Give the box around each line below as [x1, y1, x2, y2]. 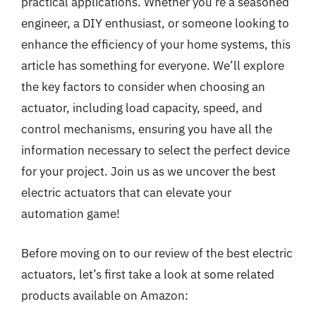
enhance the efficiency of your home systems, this [21, 37, 291, 52]
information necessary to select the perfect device [21, 142, 290, 158]
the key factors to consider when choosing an [21, 79, 265, 95]
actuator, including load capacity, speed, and [21, 100, 262, 116]
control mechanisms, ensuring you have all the [21, 121, 272, 137]
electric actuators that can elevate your [21, 185, 231, 200]
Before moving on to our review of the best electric [21, 245, 293, 261]
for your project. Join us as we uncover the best [21, 164, 276, 179]
